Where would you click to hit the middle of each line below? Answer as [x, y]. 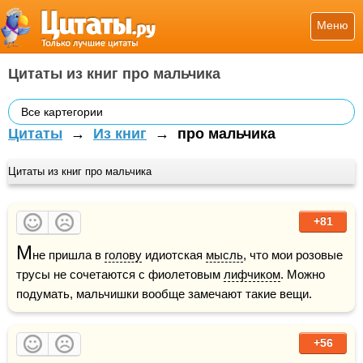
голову [123, 255]
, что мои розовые [293, 255]
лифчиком [252, 274]
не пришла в [68, 255]
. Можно [303, 274]
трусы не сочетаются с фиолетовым [120, 274]
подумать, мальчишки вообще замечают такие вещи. [164, 294]
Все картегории [62, 112]
